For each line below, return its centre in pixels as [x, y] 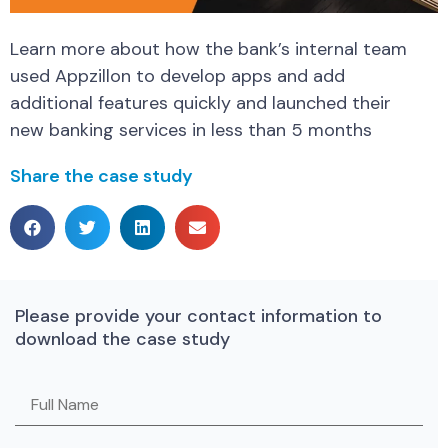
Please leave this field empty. [118, 405]
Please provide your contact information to [198, 315]
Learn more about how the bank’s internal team [208, 49]
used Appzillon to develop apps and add [177, 76]
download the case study [122, 338]
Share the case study [101, 175]
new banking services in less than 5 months [191, 130]
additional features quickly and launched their [200, 103]
